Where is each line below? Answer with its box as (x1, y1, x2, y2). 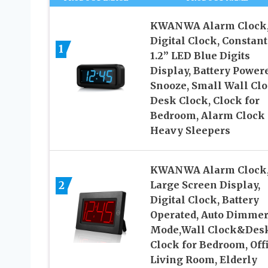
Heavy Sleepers (150, 124, 230, 137)
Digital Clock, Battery (150, 194, 259, 206)
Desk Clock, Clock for (150, 95, 260, 107)
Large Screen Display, (150, 179, 260, 191)
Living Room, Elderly (150, 254, 257, 266)
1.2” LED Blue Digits (150, 50, 250, 62)
